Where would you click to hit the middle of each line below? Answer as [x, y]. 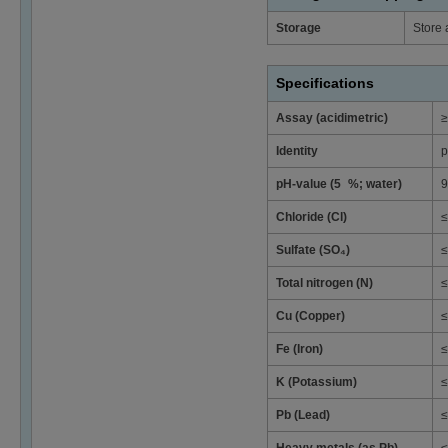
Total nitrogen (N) [324, 282]
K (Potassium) [316, 381]
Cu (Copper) [310, 315]
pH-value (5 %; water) [339, 183]
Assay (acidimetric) [332, 117]
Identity [297, 150]
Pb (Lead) [303, 414]
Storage [298, 27]
